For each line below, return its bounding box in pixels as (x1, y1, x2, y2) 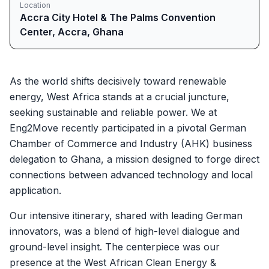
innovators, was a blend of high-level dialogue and (10, 225, 240, 237)
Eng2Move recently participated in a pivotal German (10, 122, 246, 134)
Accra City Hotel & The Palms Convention (20, 11, 216, 23)
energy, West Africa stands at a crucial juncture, (10, 91, 229, 103)
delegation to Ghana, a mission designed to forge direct (10, 153, 259, 165)
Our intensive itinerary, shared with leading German (10, 210, 243, 222)
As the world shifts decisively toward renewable (10, 75, 226, 87)
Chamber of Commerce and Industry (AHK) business (10, 138, 252, 150)
